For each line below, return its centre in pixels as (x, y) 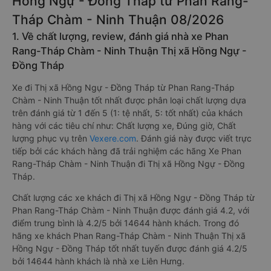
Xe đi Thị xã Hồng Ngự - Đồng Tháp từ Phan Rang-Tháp (123, 87)
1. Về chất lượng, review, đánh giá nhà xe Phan (120, 36)
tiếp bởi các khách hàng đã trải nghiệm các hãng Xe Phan (127, 151)
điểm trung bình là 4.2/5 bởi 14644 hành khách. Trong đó (126, 223)
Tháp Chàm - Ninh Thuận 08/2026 (118, 20)
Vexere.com (113, 138)
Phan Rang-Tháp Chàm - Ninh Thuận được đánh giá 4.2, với (131, 210)
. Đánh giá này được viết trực (194, 138)
